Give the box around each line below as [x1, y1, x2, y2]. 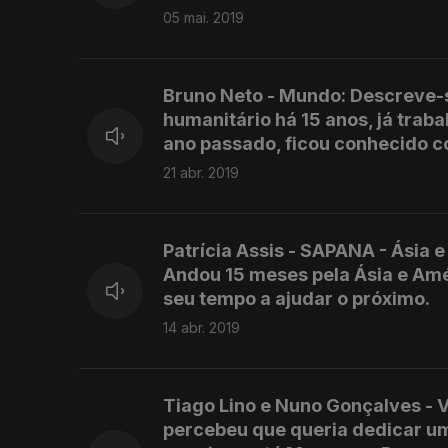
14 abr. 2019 [163, 319, 240, 337]
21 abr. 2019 [163, 164, 239, 182]
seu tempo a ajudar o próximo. [163, 288, 430, 310]
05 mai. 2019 [163, 9, 244, 27]
